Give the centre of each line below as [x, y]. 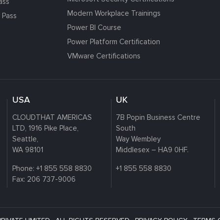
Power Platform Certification [113, 41]
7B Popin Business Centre [158, 117]
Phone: [24, 168]
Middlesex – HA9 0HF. [152, 150]
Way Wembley [138, 139]
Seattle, [25, 139]
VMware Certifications [104, 56]
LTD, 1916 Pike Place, [45, 128]
